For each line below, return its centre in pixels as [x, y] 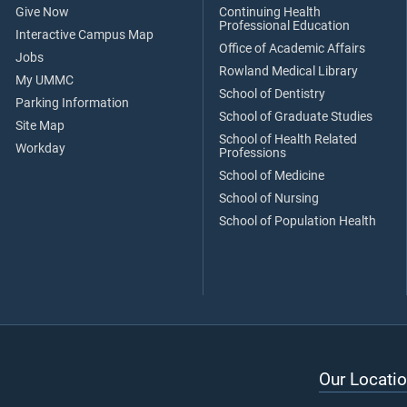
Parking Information [72, 104]
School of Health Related [288, 140]
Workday [40, 149]
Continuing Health [270, 13]
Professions [253, 154]
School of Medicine [272, 176]
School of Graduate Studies [296, 117]
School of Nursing [269, 199]
